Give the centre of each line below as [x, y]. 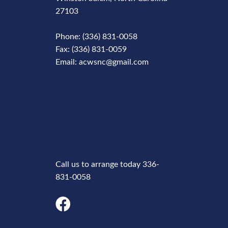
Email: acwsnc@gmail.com [102, 62]
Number [102, 129]
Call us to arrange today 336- [108, 164]
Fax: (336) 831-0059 [91, 49]
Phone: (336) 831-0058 [97, 36]
